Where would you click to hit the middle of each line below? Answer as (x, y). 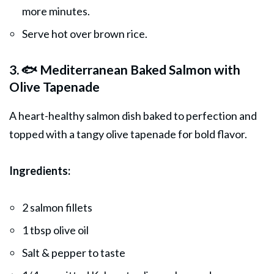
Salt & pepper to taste (74, 252)
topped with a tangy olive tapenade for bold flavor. (128, 134)
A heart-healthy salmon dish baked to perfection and (133, 115)
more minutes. (56, 11)
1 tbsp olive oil (55, 230)
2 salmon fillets (57, 207)
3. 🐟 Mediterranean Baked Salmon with (125, 69)
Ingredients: (40, 170)
